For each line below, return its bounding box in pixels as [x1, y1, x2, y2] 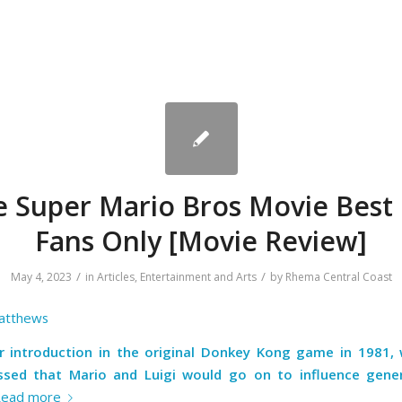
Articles [96, 269, 135, 285]
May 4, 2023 [10, 269, 72, 285]
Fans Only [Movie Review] [35, 223, 367, 260]
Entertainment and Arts [139, 269, 257, 285]
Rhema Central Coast [284, 269, 392, 285]
